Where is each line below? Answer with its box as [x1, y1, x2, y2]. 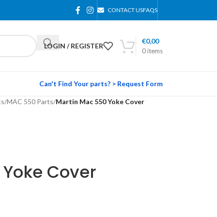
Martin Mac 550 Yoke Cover [55, 97, 144, 106]
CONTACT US [108, 6, 143, 14]
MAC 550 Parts [6, 97, 53, 106]
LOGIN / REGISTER [44, 41, 103, 50]
